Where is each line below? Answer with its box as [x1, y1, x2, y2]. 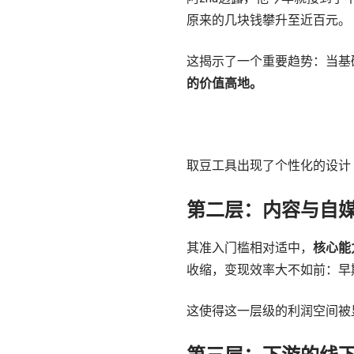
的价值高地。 [186, 76, 262, 91]
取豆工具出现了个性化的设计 [186, 158, 351, 173]
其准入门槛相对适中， [186, 240, 313, 255]
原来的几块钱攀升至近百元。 [186, 13, 351, 28]
